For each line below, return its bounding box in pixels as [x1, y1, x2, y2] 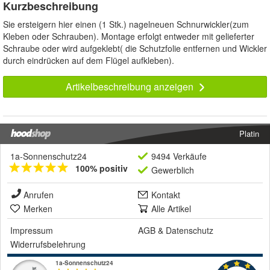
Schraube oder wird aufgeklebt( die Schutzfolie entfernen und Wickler [3, 42, 267, 55]
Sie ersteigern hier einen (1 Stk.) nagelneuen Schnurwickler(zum [3, 18, 249, 31]
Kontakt [151, 189, 180, 201]
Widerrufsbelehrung [10, 238, 86, 251]
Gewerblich [151, 164, 194, 177]
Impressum [10, 224, 53, 237]
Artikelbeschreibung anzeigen [65, 80, 196, 94]
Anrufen [24, 189, 54, 201]
